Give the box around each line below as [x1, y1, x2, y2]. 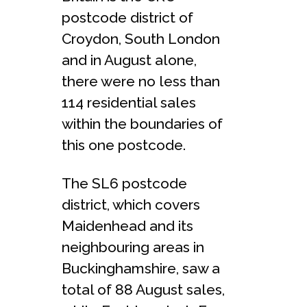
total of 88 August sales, [62, 280, 225, 298]
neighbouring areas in [62, 238, 204, 256]
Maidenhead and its [62, 217, 193, 234]
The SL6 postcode [62, 174, 187, 192]
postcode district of [62, 8, 193, 26]
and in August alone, [62, 51, 197, 69]
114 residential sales [62, 93, 196, 111]
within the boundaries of [62, 114, 223, 132]
